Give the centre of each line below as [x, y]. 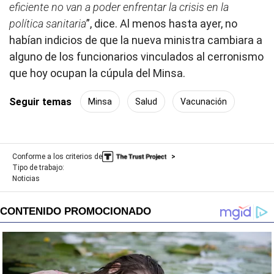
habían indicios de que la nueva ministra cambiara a [136, 40]
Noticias [26, 179]
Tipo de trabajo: [38, 168]
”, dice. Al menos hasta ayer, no [162, 24]
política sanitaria [48, 24]
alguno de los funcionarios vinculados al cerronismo [136, 57]
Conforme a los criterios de [57, 157]
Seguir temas [40, 102]
